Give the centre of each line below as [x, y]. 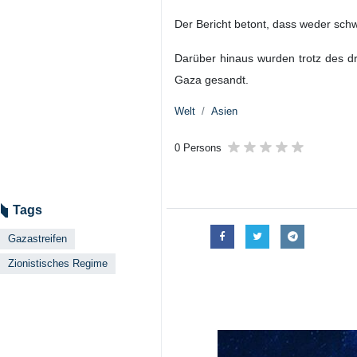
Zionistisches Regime [58, 263]
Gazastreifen [37, 239]
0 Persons [198, 148]
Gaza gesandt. [212, 80]
